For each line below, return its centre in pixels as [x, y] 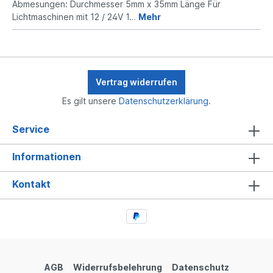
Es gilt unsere [90, 101]
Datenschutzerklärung [164, 101]
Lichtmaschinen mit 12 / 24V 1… [75, 16]
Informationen [47, 156]
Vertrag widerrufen [136, 82]
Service [31, 129]
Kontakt [31, 184]
